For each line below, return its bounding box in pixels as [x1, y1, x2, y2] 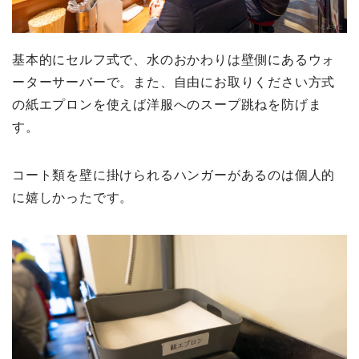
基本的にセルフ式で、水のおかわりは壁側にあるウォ [12, 52, 336, 67]
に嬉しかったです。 [12, 190, 134, 204]
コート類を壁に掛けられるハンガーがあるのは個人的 [12, 167, 336, 182]
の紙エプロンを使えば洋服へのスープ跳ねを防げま [12, 97, 322, 111]
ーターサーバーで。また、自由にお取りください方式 [12, 75, 336, 89]
